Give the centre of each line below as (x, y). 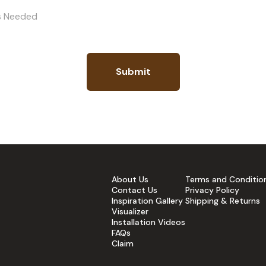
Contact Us (134, 190)
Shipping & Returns (223, 200)
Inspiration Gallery (147, 200)
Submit (133, 71)
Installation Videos (148, 222)
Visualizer (130, 211)
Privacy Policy (212, 190)
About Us (130, 179)
